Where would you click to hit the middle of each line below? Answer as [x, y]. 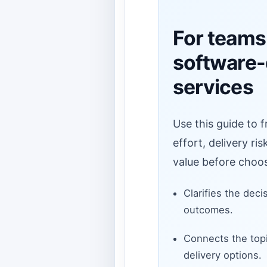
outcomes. [208, 210]
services [213, 87]
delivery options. [222, 255]
